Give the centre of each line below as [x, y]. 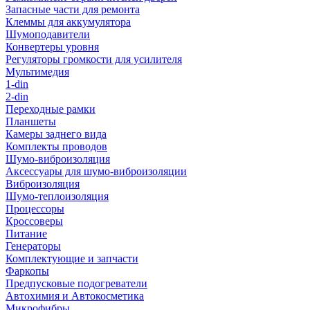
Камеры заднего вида [56, 134]
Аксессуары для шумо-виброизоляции [96, 171]
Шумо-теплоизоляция [57, 196]
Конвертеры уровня [52, 47]
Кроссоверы [34, 221]
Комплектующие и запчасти [72, 258]
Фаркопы [27, 271]
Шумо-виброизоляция [58, 159]
